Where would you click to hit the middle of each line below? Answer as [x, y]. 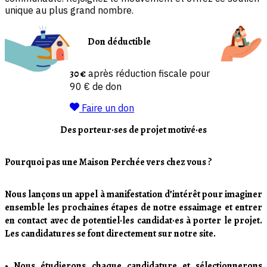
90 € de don [96, 87]
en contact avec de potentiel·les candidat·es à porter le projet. [133, 221]
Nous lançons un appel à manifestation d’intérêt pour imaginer [133, 195]
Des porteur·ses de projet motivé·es [133, 130]
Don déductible [119, 42]
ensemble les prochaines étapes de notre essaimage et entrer [133, 208]
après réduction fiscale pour [149, 74]
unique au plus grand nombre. [69, 10]
